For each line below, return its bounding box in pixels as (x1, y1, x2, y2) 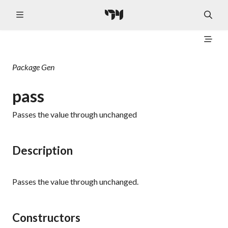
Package (12, 62, 41, 72)
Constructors (12, 211, 80, 225)
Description (12, 143, 73, 157)
